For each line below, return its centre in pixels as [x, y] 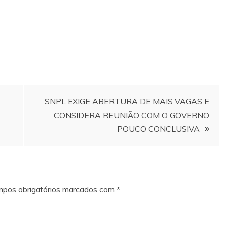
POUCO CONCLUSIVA [158, 128]
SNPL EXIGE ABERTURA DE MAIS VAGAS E [127, 101]
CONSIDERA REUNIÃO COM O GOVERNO [132, 115]
